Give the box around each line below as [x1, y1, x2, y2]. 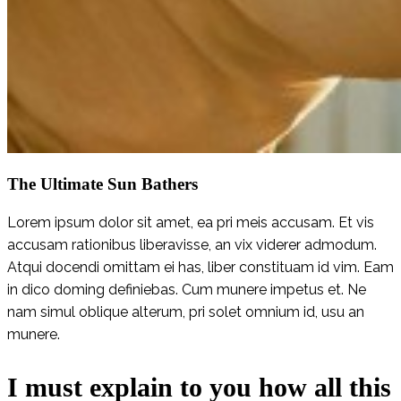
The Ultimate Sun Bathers [7, 174, 198, 193]
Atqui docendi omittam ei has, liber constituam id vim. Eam [7, 258, 394, 276]
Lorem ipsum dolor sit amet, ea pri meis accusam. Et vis [7, 213, 374, 231]
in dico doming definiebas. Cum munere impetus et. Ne [7, 280, 366, 298]
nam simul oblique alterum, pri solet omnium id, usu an [7, 303, 364, 320]
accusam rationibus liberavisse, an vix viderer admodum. [7, 235, 377, 253]
